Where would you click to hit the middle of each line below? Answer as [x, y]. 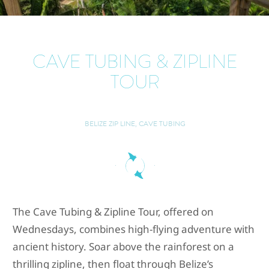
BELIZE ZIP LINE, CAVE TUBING [135, 123]
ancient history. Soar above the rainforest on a [123, 246]
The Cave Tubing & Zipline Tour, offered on [113, 211]
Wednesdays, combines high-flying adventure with [134, 229]
